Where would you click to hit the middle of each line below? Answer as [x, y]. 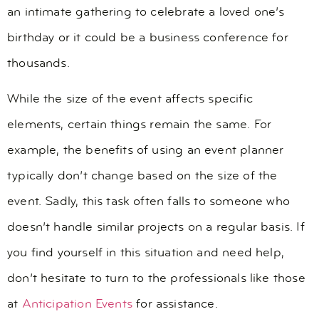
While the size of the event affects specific [130, 100]
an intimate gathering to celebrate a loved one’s [146, 12]
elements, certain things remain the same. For [140, 125]
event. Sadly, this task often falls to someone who [148, 202]
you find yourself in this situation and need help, [146, 253]
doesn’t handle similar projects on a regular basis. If [156, 228]
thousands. [38, 64]
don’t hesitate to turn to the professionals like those [156, 279]
